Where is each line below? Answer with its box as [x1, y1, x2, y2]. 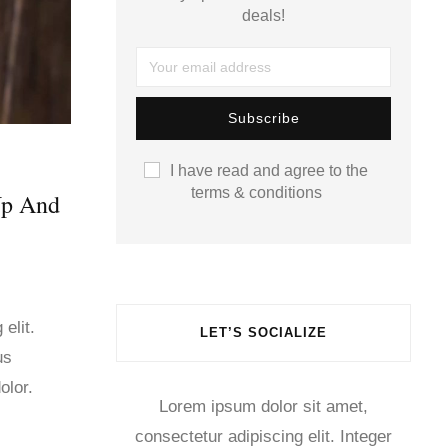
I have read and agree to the [170, 161, 368, 179]
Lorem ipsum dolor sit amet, [159, 396, 368, 416]
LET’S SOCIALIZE [200, 324, 327, 340]
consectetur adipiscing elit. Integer [135, 426, 392, 446]
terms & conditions [190, 183, 322, 201]
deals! [242, 6, 285, 24]
